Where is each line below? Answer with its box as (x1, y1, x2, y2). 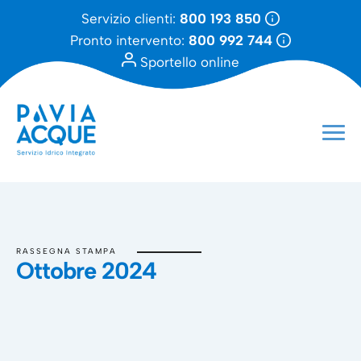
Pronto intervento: (70, 32, 189, 48)
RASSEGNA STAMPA (16, 247, 117, 255)
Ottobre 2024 (16, 256, 156, 284)
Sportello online (136, 54, 239, 70)
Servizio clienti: (81, 10, 180, 27)
